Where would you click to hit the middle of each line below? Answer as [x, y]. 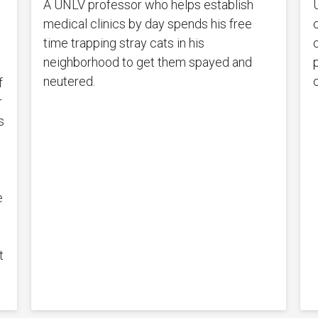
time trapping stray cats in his [124, 43]
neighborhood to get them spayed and [148, 62]
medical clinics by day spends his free [148, 23]
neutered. [70, 81]
